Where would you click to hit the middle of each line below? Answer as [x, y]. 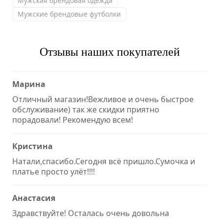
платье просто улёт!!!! [54, 172]
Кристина [33, 146]
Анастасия [34, 198]
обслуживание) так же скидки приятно [86, 110]
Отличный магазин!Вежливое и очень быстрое [103, 99]
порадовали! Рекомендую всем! [73, 120]
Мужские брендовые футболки [69, 14]
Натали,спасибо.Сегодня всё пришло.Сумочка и [104, 162]
